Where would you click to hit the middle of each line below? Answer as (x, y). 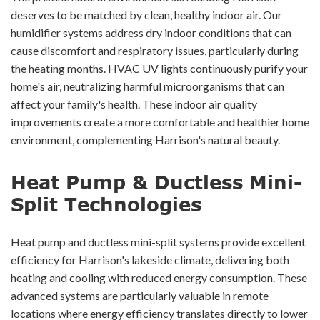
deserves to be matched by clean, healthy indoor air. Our (146, 14)
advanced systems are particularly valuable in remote (140, 295)
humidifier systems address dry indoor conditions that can (151, 32)
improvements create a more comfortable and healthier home (160, 121)
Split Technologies (106, 204)
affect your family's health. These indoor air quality (134, 104)
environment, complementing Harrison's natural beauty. (145, 139)
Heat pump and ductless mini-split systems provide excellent (158, 241)
